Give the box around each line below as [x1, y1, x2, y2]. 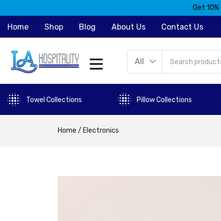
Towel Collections [26, 96, 82, 105]
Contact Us [161, 22, 203, 32]
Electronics [83, 126, 119, 135]
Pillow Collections [137, 96, 192, 105]
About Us [111, 22, 146, 32]
